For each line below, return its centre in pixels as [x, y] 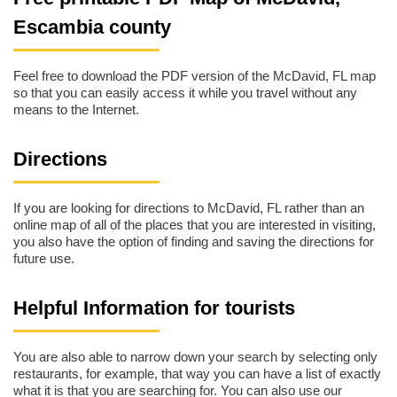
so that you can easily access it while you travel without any [185, 93]
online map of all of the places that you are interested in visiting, [195, 225]
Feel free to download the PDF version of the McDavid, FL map [195, 76]
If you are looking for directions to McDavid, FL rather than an [189, 208]
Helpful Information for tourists [154, 307]
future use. [44, 259]
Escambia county [92, 27]
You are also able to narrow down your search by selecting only [195, 357]
